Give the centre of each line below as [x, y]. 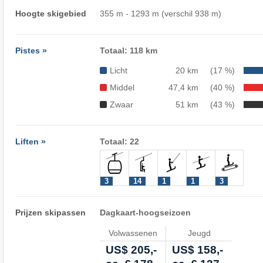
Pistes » [31, 51]
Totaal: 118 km [129, 51]
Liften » [30, 141]
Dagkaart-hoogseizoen [146, 212]
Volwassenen [133, 233]
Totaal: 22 [120, 141]
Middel [122, 88]
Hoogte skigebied [50, 14]
